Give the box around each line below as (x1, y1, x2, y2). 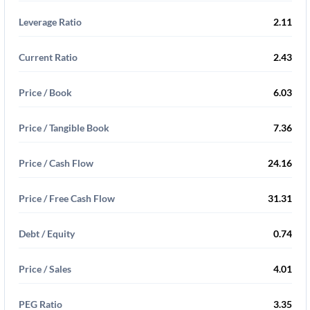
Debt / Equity (19, 228, 75, 239)
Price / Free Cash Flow (19, 192, 115, 204)
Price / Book (19, 86, 72, 98)
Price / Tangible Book (19, 122, 109, 134)
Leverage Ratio (19, 16, 82, 28)
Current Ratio (19, 51, 77, 63)
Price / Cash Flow (19, 157, 93, 169)
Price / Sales (19, 263, 71, 275)
